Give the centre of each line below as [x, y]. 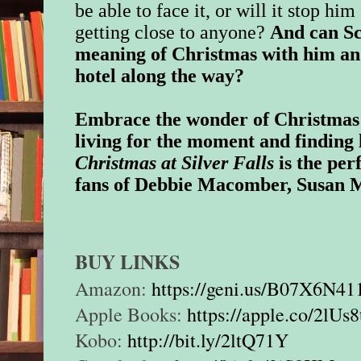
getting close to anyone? [173, 33]
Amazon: [114, 289]
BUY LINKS [128, 262]
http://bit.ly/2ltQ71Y [208, 340]
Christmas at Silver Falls [175, 163]
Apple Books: [131, 315]
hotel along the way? [160, 76]
